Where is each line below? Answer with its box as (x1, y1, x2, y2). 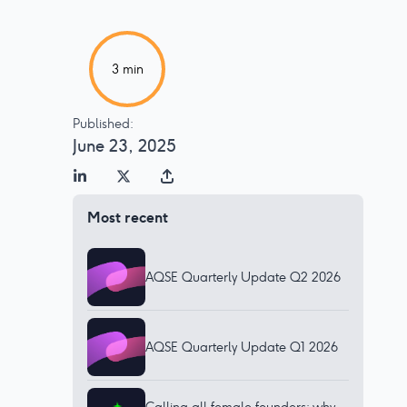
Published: (73, 115, 134, 132)
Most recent (87, 207, 168, 227)
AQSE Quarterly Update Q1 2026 (145, 338, 338, 355)
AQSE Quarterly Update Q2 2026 (145, 268, 341, 285)
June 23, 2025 (73, 135, 176, 156)
